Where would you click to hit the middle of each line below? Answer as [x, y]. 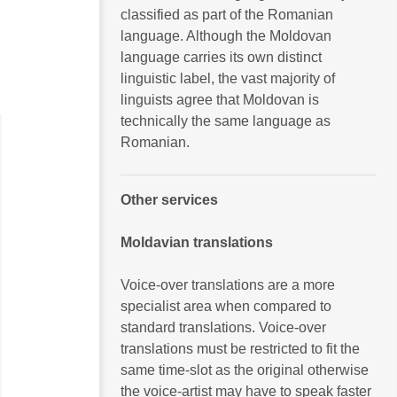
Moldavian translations [197, 242]
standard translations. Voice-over [223, 327]
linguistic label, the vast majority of [228, 78]
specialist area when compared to [226, 306]
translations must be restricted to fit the [240, 348]
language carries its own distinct [221, 57]
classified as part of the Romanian [227, 14]
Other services [169, 199]
